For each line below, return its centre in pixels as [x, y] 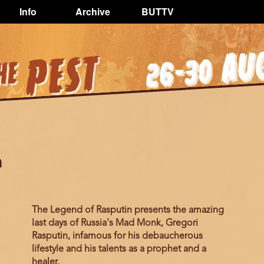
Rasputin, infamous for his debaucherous [117, 236]
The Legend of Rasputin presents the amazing [128, 210]
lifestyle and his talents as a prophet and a [119, 249]
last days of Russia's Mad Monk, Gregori [115, 223]
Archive [93, 11]
